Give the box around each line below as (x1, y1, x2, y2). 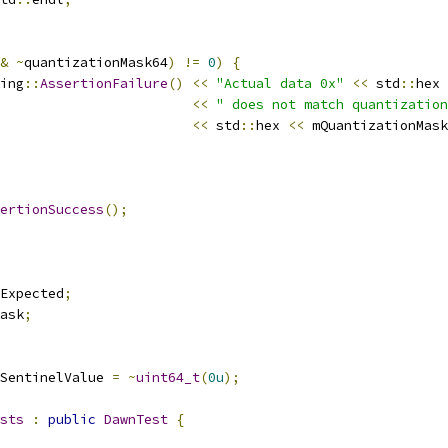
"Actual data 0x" (216, 75, 344, 92)
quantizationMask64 (24, 54, 168, 71)
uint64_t (136, 369, 200, 386)
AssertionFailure (40, 75, 168, 92)
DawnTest (104, 411, 168, 428)
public (48, 411, 96, 428)
